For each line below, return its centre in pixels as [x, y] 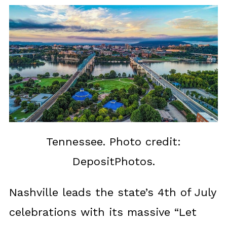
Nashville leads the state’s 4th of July [112, 193]
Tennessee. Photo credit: [113, 142]
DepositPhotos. [113, 162]
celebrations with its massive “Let [103, 212]
